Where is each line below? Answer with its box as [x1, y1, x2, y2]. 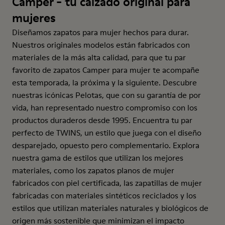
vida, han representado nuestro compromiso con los [12, 102, 197, 113]
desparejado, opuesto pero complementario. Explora [12, 140, 199, 151]
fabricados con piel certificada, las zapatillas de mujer [12, 177, 202, 188]
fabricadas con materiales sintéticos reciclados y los [12, 190, 196, 201]
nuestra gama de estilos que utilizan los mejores [12, 152, 183, 163]
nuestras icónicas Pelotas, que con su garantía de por [12, 89, 201, 100]
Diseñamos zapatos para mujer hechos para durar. [12, 27, 189, 38]
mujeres [12, 10, 56, 26]
